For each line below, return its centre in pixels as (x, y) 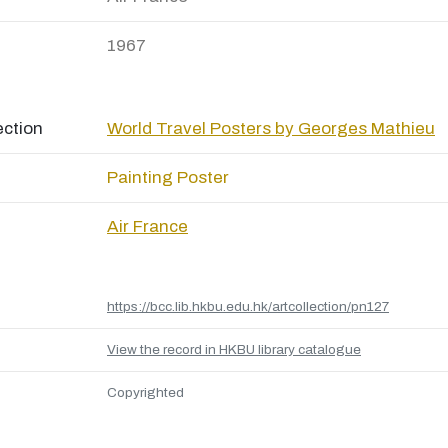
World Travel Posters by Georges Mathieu (271, 128)
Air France (147, 226)
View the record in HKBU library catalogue (234, 349)
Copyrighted (145, 392)
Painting (140, 177)
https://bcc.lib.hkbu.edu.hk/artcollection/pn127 (248, 306)
